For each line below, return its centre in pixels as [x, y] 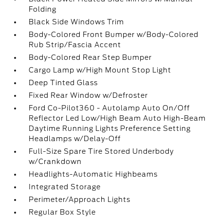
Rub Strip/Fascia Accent [75, 45]
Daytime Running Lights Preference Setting [110, 128]
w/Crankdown [55, 162]
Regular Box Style [63, 212]
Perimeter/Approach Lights [80, 200]
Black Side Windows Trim [77, 22]
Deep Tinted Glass [64, 83]
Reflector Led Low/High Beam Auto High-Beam [118, 118]
